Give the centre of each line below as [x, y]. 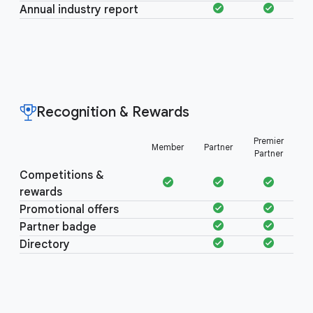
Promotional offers [69, 210]
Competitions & [62, 175]
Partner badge [58, 227]
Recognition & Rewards [113, 112]
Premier [268, 141]
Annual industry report [79, 10]
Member [168, 147]
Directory [45, 245]
